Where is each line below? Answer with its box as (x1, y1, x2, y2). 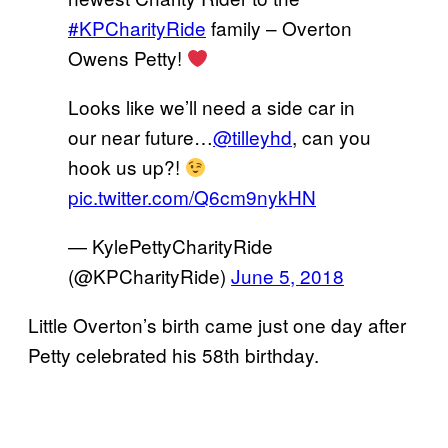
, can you (292, 122, 371, 150)
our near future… (68, 122, 213, 150)
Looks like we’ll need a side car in (68, 92, 355, 120)
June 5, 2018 (231, 261, 344, 289)
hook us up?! (68, 152, 185, 180)
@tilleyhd (213, 122, 292, 150)
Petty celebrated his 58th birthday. (28, 340, 319, 368)
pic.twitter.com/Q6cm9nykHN (68, 182, 316, 210)
